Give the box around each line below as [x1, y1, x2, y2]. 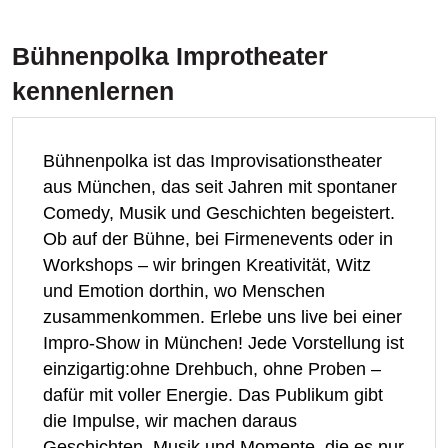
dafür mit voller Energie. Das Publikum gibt [43, 330, 383, 350]
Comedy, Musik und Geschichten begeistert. [43, 148, 395, 168]
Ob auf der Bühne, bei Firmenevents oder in [43, 174, 393, 194]
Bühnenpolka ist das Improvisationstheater [43, 96, 382, 116]
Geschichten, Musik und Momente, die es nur [43, 382, 404, 402]
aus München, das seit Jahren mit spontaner [43, 122, 397, 142]
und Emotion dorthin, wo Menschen [43, 226, 325, 246]
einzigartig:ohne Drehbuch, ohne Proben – [43, 304, 381, 324]
